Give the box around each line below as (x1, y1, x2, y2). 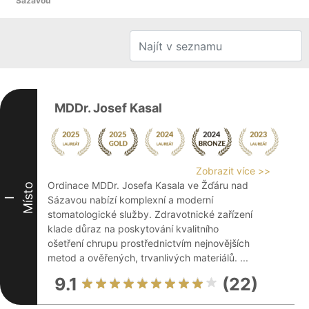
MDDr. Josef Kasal (54, 101, 162, 115)
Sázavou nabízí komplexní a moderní (48, 194, 213, 206)
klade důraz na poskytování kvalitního (48, 223, 219, 235)
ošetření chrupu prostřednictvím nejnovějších (48, 237, 250, 249)
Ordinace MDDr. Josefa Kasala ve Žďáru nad (48, 179, 248, 191)
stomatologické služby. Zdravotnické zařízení (48, 208, 252, 220)
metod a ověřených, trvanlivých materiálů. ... (48, 252, 248, 263)
